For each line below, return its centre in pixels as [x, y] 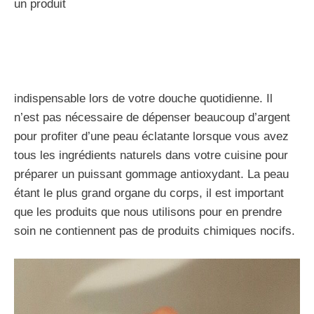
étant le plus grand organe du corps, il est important [149, 193]
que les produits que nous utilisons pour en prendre [148, 212]
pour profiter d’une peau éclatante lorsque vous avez [151, 136]
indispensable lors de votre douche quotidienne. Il [143, 98]
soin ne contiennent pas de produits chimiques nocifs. [155, 231]
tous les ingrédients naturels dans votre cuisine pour [151, 155]
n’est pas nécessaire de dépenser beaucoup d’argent [152, 117]
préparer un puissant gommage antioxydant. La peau [151, 174]
